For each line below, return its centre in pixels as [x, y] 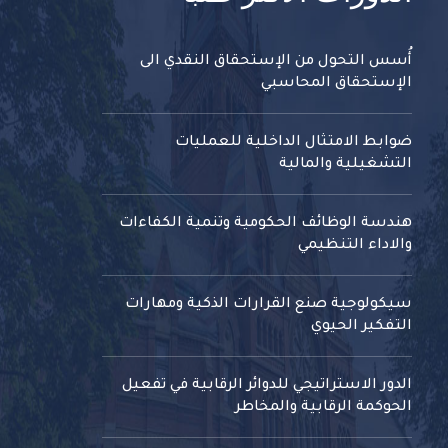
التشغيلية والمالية [345, 165]
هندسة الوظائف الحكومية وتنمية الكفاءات [265, 224]
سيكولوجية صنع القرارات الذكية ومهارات [268, 305]
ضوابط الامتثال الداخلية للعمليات [293, 143]
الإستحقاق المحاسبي [336, 84]
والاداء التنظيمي [355, 246]
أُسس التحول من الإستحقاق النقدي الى [276, 62]
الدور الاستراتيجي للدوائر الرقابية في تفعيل [267, 386]
